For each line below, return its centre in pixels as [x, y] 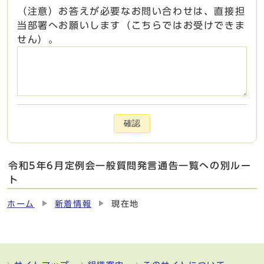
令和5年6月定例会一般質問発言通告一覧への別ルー [130, 166]
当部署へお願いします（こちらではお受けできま [131, 26]
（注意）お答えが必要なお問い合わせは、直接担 [131, 11]
